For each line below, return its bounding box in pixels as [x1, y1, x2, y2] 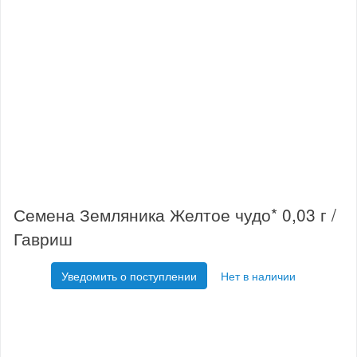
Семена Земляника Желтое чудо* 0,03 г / [14, 202, 336, 227]
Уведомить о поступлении [61, 268, 197, 284]
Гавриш [14, 226, 73, 251]
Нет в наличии [221, 268, 296, 284]
